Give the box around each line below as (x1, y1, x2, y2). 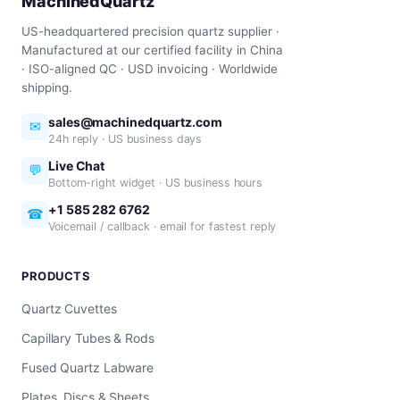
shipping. (21, 80, 72, 95)
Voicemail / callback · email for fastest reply (48, 220, 277, 233)
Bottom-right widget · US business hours (48, 176, 263, 189)
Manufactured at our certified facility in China (21, 43, 283, 57)
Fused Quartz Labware (21, 360, 154, 375)
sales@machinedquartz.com (48, 114, 222, 129)
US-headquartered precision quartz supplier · (21, 24, 279, 38)
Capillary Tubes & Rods (21, 330, 154, 346)
